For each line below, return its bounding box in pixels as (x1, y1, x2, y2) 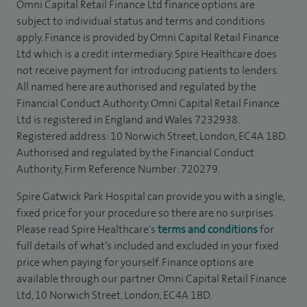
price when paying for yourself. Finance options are (16, 255, 254, 269)
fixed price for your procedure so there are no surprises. (16, 206, 275, 220)
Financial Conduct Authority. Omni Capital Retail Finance (16, 96, 280, 110)
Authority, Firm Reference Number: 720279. (16, 162, 220, 176)
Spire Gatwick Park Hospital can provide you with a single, (16, 189, 284, 204)
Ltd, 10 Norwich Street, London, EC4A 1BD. (16, 288, 212, 302)
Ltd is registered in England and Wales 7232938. (16, 112, 239, 127)
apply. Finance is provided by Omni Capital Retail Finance (16, 30, 279, 45)
